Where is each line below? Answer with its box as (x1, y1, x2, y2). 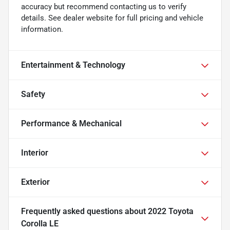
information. (21, 25, 63, 34)
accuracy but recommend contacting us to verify (21, 2, 186, 12)
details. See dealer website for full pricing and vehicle (21, 13, 203, 23)
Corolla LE (21, 219, 59, 229)
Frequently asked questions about (21, 206, 148, 217)
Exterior (21, 177, 50, 187)
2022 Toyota (148, 206, 194, 217)
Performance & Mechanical (21, 119, 122, 129)
